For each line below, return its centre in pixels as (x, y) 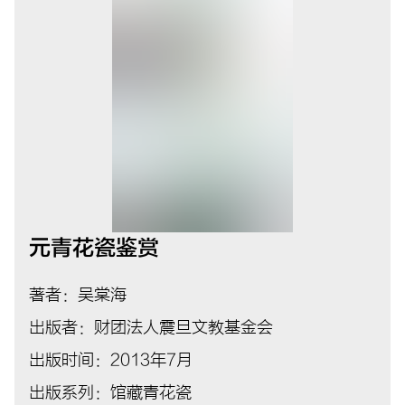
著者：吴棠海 (78, 295)
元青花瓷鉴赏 (94, 248)
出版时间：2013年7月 (111, 360)
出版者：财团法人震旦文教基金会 (151, 327)
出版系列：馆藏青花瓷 (110, 392)
